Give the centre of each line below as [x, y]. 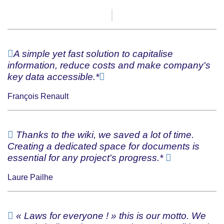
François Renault [38, 96]
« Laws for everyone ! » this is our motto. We [110, 215]
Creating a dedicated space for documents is [103, 146]
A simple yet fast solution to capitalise [93, 53]
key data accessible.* [53, 76]
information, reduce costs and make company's [109, 65]
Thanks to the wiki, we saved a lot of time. [104, 134]
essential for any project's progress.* [86, 157]
